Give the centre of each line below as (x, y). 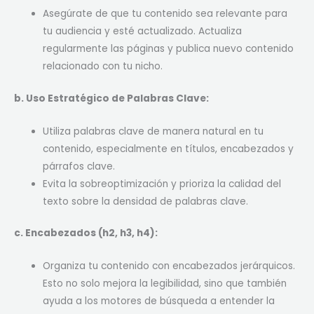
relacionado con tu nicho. (103, 67)
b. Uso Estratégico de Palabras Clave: (111, 98)
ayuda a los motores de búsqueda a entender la (159, 301)
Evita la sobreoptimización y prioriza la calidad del (162, 184)
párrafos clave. (79, 166)
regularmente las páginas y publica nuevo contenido (169, 49)
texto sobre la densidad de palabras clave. (146, 201)
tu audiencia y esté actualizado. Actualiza (143, 32)
